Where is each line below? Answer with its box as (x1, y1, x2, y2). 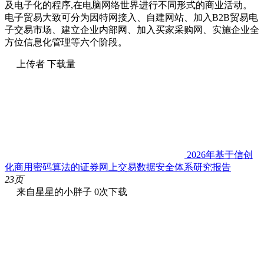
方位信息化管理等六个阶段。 (5, 37, 127, 47)
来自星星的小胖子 (16, 186, 92, 197)
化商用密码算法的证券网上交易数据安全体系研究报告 (5, 161, 231, 172)
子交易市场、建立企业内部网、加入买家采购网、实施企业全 (5, 24, 259, 35)
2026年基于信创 (184, 149, 253, 160)
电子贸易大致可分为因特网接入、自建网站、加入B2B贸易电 (5, 12, 258, 22)
